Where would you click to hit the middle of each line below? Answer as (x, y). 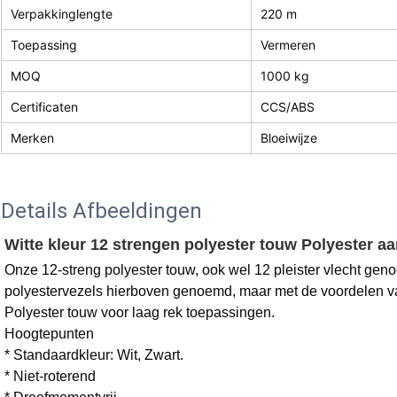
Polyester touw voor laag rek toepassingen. (140, 313)
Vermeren (288, 45)
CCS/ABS (288, 107)
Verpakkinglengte (62, 14)
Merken (32, 138)
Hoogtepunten (49, 334)
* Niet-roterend (50, 377)
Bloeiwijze (289, 138)
